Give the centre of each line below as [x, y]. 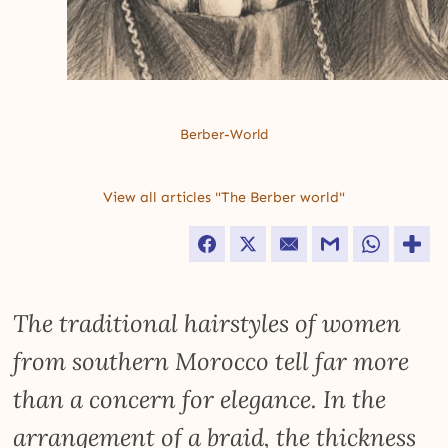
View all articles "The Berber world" [224, 196]
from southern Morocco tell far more [211, 360]
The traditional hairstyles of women [207, 322]
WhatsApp [417, 243]
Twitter [284, 243]
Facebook [251, 243]
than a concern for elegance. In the [200, 398]
